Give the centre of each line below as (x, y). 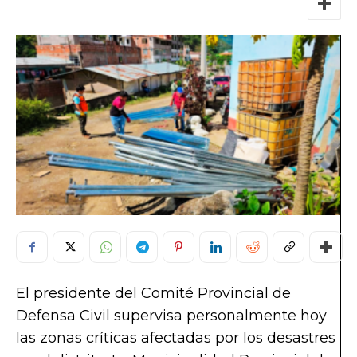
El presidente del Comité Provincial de (153, 294)
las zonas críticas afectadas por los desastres (176, 338)
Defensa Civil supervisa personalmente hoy (171, 316)
